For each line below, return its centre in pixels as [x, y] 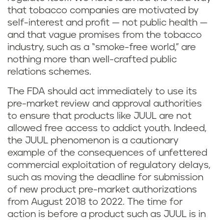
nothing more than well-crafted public [92, 60]
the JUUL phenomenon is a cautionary [93, 141]
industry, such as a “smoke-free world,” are [102, 47]
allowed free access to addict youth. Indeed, [107, 128]
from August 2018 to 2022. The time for [95, 202]
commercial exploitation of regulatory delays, [109, 165]
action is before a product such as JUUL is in [107, 214]
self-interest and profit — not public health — [108, 23]
